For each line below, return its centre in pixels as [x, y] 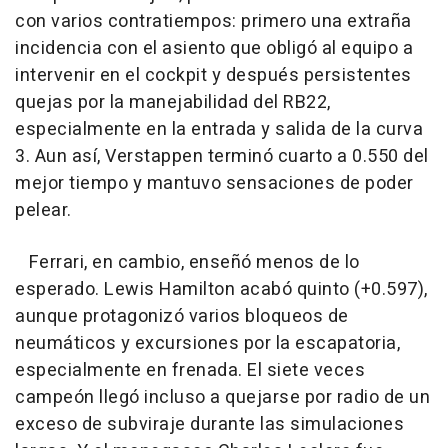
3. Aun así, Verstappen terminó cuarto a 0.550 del [222, 157]
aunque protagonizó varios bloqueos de [182, 317]
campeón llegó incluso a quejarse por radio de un [222, 398]
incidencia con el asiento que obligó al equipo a [214, 49]
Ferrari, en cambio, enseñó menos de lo [187, 263]
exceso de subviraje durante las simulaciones [209, 425]
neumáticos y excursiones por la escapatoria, [207, 344]
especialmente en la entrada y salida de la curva [219, 130]
